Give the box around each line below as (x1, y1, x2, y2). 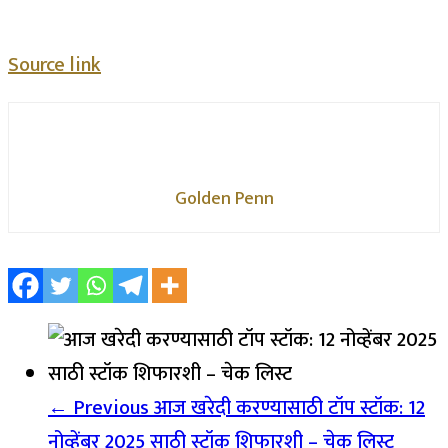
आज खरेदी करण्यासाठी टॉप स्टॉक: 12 (149, 390, 425, 425)
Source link (8, 48, 101, 82)
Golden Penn (174, 184, 274, 214)
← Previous (48, 390, 149, 425)
